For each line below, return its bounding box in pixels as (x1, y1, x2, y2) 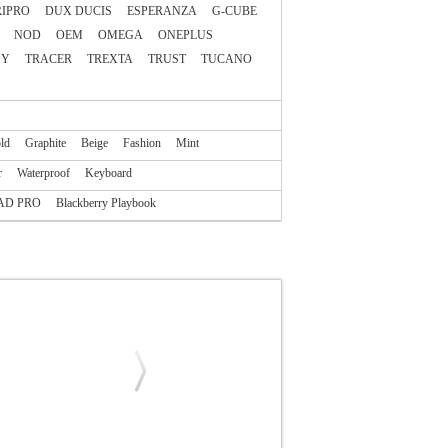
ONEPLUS (158, 28, 213, 42)
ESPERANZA (127, 4, 197, 18)
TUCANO (201, 52, 252, 66)
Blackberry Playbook (56, 196, 156, 210)
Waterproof (17, 166, 70, 180)
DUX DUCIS (45, 4, 112, 18)
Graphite (25, 136, 66, 150)
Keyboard (85, 166, 132, 180)
